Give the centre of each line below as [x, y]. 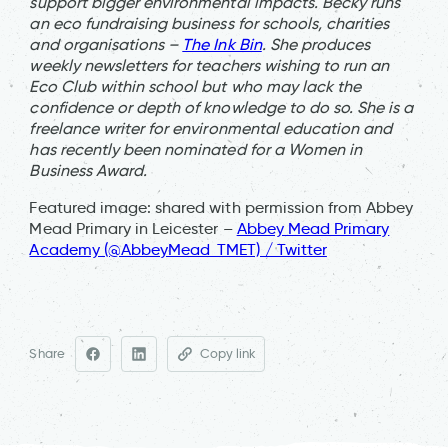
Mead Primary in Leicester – [133, 228]
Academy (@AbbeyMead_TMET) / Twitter [178, 249]
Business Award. [88, 170]
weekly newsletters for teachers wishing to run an [209, 65]
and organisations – [106, 44]
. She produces [316, 44]
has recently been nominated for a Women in [196, 149]
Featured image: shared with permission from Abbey [221, 207]
